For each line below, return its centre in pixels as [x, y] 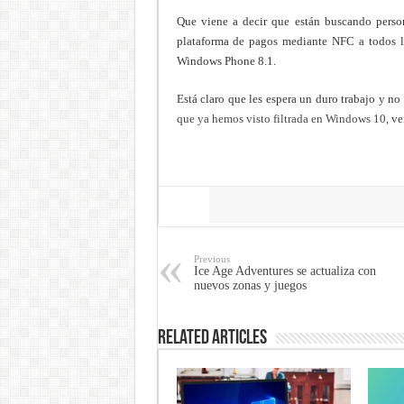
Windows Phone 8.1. [226, 61]
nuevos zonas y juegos [250, 285]
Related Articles [212, 339]
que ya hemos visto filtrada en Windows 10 [281, 119]
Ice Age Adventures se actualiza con [285, 271]
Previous [211, 259]
